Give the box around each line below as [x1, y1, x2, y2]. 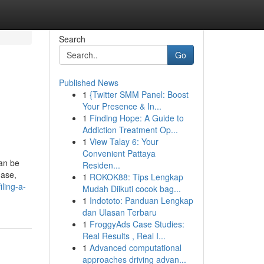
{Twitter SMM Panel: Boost [89, 88, 189, 100]
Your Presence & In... [82, 100, 161, 112]
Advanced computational [89, 242, 181, 253]
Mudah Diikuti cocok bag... [82, 183, 181, 194]
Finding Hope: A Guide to [89, 112, 184, 124]
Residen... [82, 159, 120, 171]
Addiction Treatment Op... [82, 124, 178, 136]
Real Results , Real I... [82, 230, 166, 242]
